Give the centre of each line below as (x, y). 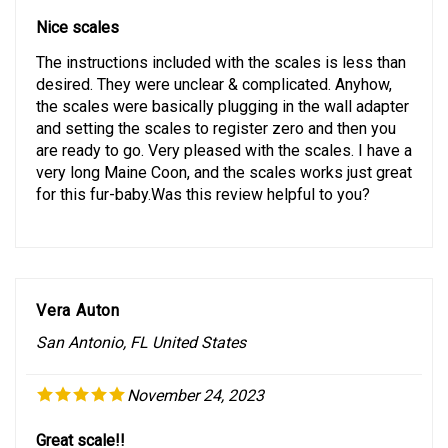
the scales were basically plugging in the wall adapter (222, 88)
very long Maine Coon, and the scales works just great (224, 154)
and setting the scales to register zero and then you (216, 110)
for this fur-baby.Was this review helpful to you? (203, 176)
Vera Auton (78, 292)
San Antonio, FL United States (141, 324)
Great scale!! (80, 423)
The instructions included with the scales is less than (221, 44)
